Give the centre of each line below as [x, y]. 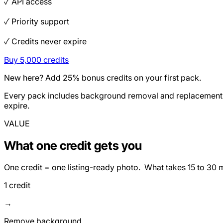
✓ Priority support [37, 21]
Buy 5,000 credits [36, 59]
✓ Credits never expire [45, 41]
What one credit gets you [73, 145]
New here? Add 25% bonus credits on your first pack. [103, 77]
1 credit [17, 185]
